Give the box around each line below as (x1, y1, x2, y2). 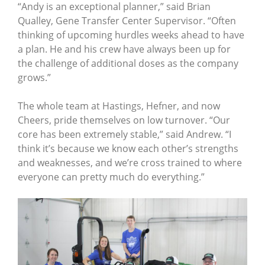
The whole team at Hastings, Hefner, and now (18, 99, 220, 112)
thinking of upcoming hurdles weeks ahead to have (18, 28, 244, 41)
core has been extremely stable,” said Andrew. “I (18, 127, 231, 141)
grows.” (18, 70, 51, 84)
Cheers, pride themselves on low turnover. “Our (18, 113, 230, 127)
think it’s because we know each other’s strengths (18, 141, 238, 155)
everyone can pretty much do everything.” (18, 170, 205, 183)
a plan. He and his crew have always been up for (18, 42, 231, 56)
